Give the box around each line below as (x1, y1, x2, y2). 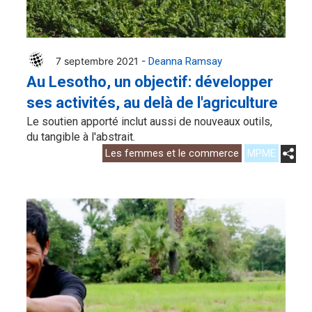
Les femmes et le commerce (105, 147, 239, 160)
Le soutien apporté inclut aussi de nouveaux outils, (26, 115, 272, 129)
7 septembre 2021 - (56, 55, 148, 68)
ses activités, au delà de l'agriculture (26, 94, 278, 112)
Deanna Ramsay (148, 55, 222, 68)
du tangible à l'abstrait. (26, 130, 135, 144)
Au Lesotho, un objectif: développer (26, 73, 273, 91)
